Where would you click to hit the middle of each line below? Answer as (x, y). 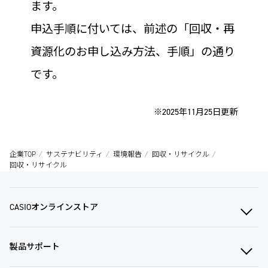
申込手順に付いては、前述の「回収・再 (132, 29)
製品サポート (35, 247)
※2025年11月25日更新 (196, 112)
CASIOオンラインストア (54, 208)
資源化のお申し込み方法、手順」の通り (133, 52)
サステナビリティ (74, 155)
